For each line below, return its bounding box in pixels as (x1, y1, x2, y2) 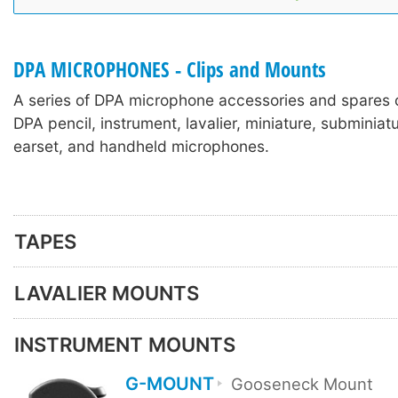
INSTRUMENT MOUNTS (14, 332, 235, 356)
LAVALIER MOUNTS (14, 281, 199, 305)
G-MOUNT (124, 373, 214, 395)
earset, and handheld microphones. (13, 137, 269, 156)
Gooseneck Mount (231, 374, 374, 394)
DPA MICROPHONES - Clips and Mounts (13, 55, 326, 84)
